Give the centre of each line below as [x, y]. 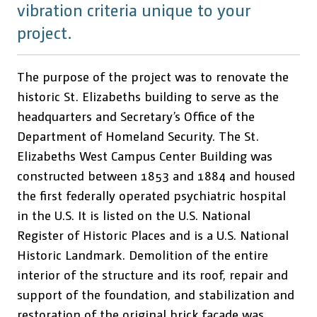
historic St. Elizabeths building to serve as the [148, 96]
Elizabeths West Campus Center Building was [145, 155]
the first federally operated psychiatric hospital [151, 195]
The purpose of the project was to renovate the [153, 76]
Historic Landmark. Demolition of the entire [143, 254]
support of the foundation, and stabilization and [156, 294]
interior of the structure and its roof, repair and [152, 274]
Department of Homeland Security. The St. [138, 136]
